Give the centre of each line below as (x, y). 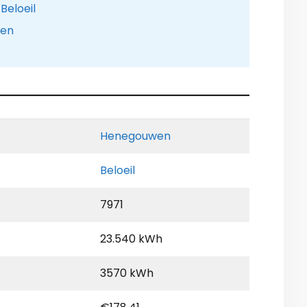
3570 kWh (127, 273)
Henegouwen (135, 136)
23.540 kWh (131, 239)
